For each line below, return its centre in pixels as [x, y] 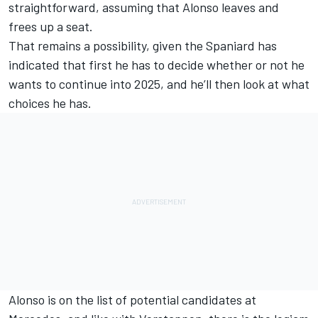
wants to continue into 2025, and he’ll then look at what [159, 83]
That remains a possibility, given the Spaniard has [143, 45]
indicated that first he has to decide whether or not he [157, 64]
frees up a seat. [51, 26]
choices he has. [50, 103]
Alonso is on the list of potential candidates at [132, 299]
